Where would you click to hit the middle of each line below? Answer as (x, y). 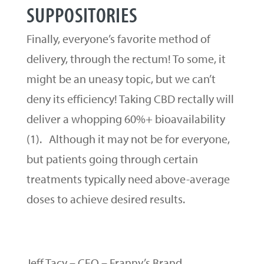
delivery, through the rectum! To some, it (126, 59)
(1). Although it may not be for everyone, (128, 139)
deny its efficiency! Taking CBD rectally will (130, 99)
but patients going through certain (112, 159)
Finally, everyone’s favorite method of (118, 39)
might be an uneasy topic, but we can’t (121, 79)
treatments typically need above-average (128, 179)
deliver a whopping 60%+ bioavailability (126, 119)
